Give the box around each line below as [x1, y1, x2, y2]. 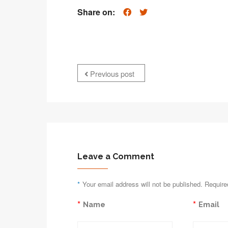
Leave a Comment [77, 151, 154, 161]
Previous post [88, 68, 134, 79]
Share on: [77, 6, 115, 18]
